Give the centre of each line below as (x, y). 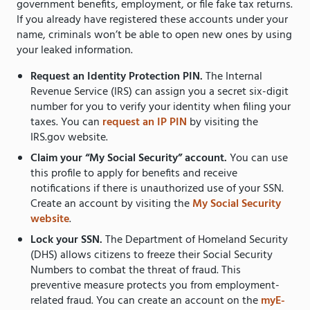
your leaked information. (77, 51)
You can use (259, 159)
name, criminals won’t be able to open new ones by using (154, 36)
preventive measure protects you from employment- (155, 286)
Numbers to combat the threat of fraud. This (136, 271)
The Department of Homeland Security (197, 240)
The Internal (232, 77)
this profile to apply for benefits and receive (134, 174)
